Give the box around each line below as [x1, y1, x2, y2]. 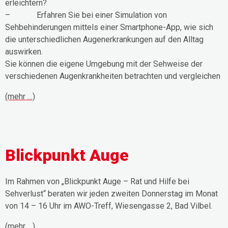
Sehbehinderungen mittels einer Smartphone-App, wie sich [5, 22, 213, 33]
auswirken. [5, 47, 43, 57]
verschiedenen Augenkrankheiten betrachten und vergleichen [5, 71, 220, 81]
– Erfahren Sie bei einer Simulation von [5, 10, 167, 20]
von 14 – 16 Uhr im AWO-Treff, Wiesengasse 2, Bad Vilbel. [5, 201, 212, 211]
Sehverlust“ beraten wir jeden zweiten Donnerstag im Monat [5, 189, 218, 199]
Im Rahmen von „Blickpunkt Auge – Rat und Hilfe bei [5, 177, 189, 187]
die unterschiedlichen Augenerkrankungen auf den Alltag [5, 35, 204, 45]
